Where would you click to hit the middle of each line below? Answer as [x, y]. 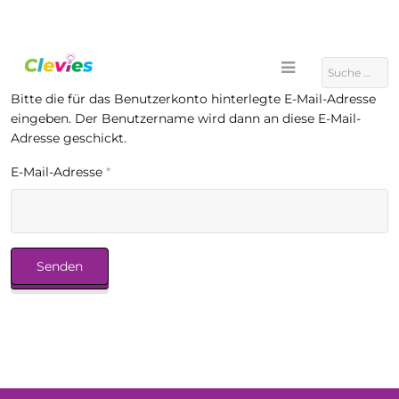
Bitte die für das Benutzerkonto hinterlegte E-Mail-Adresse [193, 99]
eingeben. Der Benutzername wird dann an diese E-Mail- [186, 118]
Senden [60, 266]
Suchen [343, 65]
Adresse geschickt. [69, 138]
